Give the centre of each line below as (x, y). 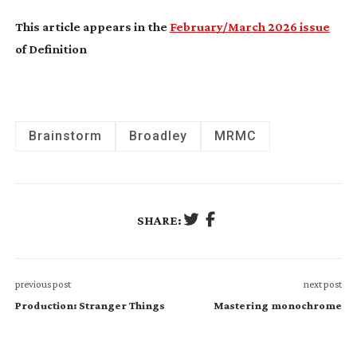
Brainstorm (65, 135)
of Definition (51, 49)
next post (323, 284)
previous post (43, 284)
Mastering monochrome (278, 305)
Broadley (158, 135)
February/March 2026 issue (249, 26)
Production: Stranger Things (90, 305)
